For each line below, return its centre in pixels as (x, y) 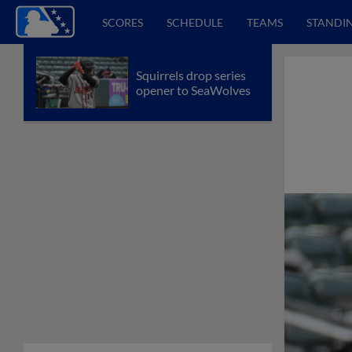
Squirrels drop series (191, 75)
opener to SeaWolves (193, 90)
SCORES (123, 22)
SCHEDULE (195, 22)
